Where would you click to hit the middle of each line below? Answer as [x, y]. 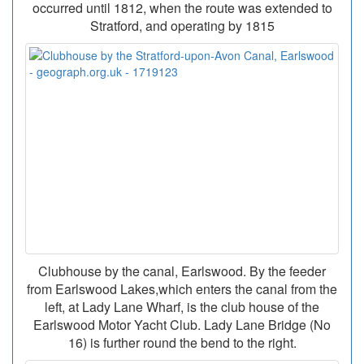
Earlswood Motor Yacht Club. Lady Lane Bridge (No [182, 325]
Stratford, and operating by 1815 [182, 26]
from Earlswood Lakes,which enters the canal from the [182, 289]
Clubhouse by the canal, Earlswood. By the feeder [182, 271]
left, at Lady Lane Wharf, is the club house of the [182, 307]
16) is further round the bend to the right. [182, 343]
